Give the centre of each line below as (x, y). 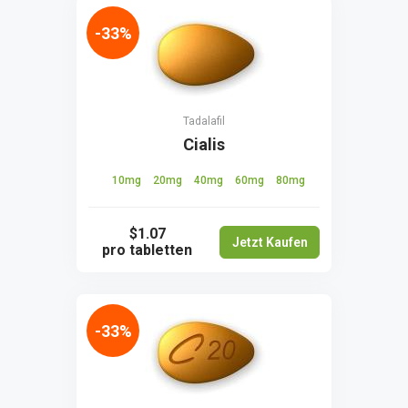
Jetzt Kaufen (270, 242)
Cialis (204, 144)
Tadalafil (204, 121)
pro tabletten (147, 250)
